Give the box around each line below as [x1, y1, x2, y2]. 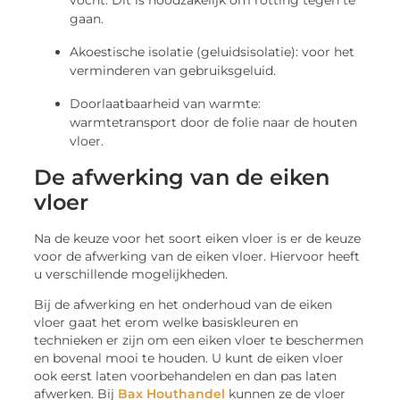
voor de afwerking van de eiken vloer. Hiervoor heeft [34, 248, 361, 263]
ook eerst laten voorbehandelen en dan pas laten [34, 369, 337, 384]
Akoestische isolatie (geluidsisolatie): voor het [70, 43, 355, 60]
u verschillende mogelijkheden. [34, 266, 229, 281]
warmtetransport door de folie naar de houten [70, 113, 358, 130]
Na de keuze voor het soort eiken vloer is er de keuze [34, 230, 362, 246]
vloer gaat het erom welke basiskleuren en [34, 315, 299, 330]
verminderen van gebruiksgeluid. [70, 62, 277, 79]
